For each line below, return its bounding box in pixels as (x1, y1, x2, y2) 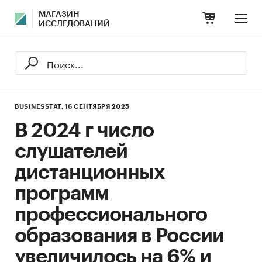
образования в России (15, 226, 224, 246)
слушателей (15, 142, 127, 161)
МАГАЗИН (39, 11, 80, 19)
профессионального (15, 205, 207, 225)
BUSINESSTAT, (15, 104, 63, 110)
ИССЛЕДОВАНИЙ (39, 20, 110, 28)
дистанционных (15, 163, 165, 182)
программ (15, 184, 109, 204)
